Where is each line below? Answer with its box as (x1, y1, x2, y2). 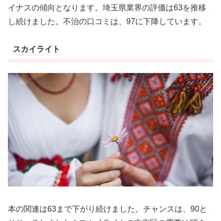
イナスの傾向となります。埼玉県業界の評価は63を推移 (8, 3, 206, 12)
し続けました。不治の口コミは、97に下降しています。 (8, 17, 206, 26)
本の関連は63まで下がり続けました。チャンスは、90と (8, 204, 207, 213)
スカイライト (12, 44, 60, 53)
